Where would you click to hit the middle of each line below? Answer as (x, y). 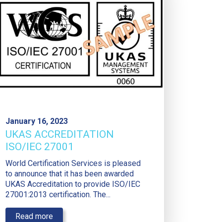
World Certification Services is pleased (73, 164)
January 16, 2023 (37, 121)
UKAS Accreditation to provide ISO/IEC (73, 184)
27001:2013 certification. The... (58, 195)
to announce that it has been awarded (70, 174)
